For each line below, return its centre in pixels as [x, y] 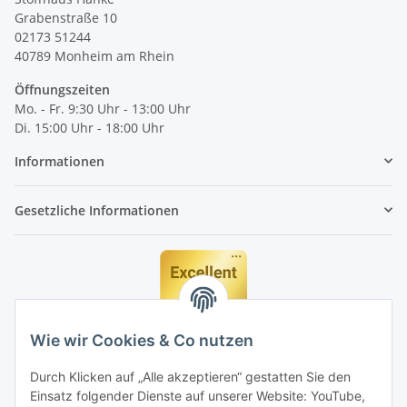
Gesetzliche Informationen [97, 210]
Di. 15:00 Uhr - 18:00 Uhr [89, 127]
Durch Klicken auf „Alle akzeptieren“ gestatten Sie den [190, 377]
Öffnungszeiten [62, 89]
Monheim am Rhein [114, 55]
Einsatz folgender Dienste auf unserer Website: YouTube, [198, 396]
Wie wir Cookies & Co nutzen [142, 341]
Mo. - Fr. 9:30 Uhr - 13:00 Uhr [103, 108]
